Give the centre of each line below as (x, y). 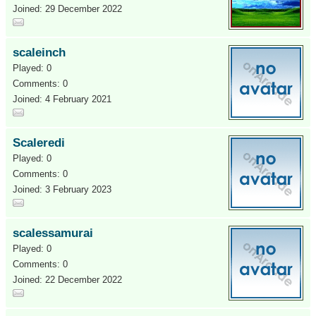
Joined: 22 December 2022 (67, 280)
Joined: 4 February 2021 (62, 99)
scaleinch (39, 53)
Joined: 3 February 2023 (62, 189)
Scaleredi (39, 143)
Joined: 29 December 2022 (67, 9)
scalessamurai (53, 233)
